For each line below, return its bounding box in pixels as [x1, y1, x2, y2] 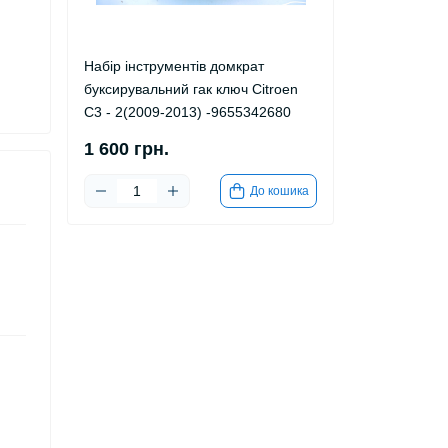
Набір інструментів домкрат [84, 58, 264, 74]
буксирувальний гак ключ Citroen [84, 81, 298, 97]
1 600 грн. [84, 139, 169, 159]
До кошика [250, 183, 309, 198]
